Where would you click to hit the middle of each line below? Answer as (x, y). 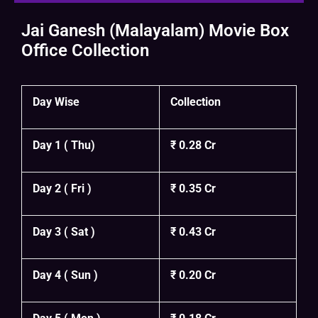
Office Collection (85, 51)
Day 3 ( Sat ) (64, 232)
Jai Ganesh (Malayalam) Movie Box (155, 31)
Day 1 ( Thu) (64, 146)
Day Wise (56, 102)
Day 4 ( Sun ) (65, 275)
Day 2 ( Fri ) (62, 189)
